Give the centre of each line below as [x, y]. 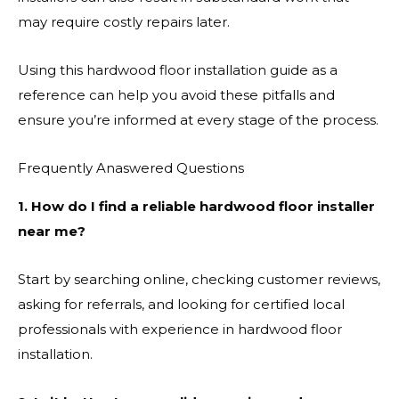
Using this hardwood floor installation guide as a [178, 69]
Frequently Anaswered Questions [131, 168]
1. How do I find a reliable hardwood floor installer [196, 206]
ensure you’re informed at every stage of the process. [198, 119]
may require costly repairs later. [124, 21]
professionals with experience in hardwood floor [180, 329]
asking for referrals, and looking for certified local [181, 304]
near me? [52, 231]
